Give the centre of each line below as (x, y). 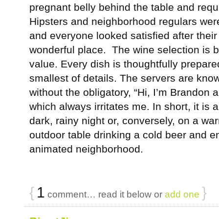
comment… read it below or (105, 194)
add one (182, 194)
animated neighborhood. (86, 149)
